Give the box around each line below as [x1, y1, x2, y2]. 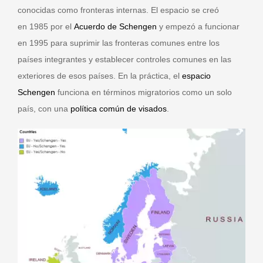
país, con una [18, 103, 70, 113]
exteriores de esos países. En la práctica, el [18, 70, 182, 80]
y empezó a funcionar [157, 21, 240, 31]
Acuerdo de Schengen [74, 21, 157, 31]
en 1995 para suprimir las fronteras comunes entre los [18, 38, 220, 48]
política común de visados [70, 103, 167, 113]
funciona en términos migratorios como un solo [55, 87, 232, 97]
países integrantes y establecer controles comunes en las [18, 54, 231, 64]
